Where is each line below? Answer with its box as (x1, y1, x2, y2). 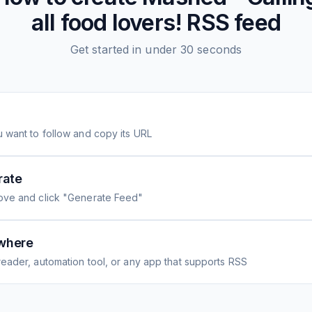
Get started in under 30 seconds (70, 42, 242, 56)
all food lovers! (31, 9, 182, 36)
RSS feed (182, 9, 281, 36)
